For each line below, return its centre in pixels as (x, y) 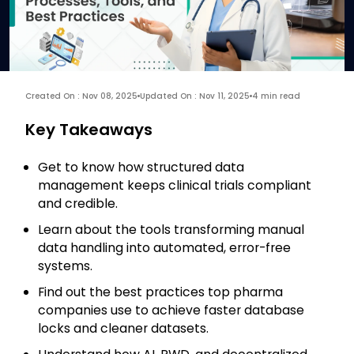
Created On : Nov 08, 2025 (81, 96)
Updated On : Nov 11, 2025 (195, 96)
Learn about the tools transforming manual (171, 230)
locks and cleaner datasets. (123, 329)
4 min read (276, 96)
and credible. (78, 204)
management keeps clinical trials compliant (175, 186)
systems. (65, 266)
